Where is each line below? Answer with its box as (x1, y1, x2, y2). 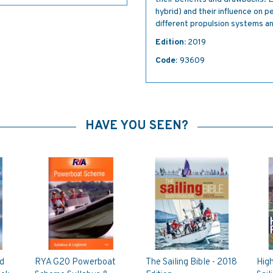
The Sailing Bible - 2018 (145, 256, 237, 268)
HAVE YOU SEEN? (85, 118, 188, 134)
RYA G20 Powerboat (35, 256, 116, 268)
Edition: (155, 37, 186, 48)
